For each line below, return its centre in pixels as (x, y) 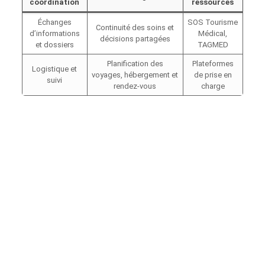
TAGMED (213, 45)
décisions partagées (135, 39)
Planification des (135, 64)
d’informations (54, 34)
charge (213, 86)
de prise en (213, 75)
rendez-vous (135, 86)
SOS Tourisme (213, 22)
